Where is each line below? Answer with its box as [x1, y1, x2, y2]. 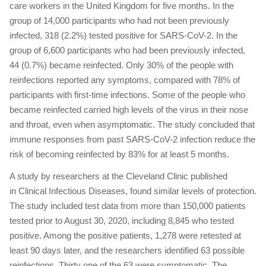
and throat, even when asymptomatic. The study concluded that [9, 120, 255, 129]
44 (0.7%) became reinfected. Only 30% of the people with [9, 61, 233, 70]
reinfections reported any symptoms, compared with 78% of [9, 75, 240, 85]
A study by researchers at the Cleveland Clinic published [9, 171, 227, 181]
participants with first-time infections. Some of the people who [9, 90, 245, 100]
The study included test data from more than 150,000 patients [9, 201, 246, 211]
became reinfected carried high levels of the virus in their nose [9, 105, 248, 115]
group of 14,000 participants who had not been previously [9, 16, 229, 26]
